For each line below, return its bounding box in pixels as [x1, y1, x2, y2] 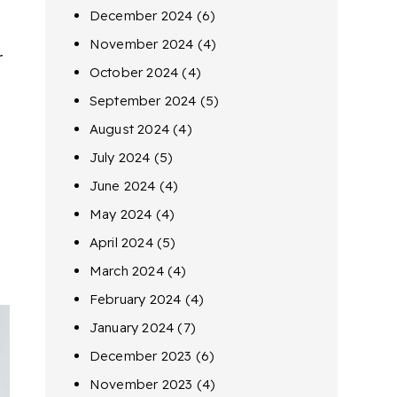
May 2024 [89, 206, 152, 222]
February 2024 [89, 291, 182, 307]
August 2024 [89, 121, 169, 137]
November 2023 [89, 376, 193, 393]
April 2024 [89, 234, 153, 251]
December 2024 [89, 7, 193, 24]
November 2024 [89, 35, 194, 52]
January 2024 [89, 319, 175, 336]
